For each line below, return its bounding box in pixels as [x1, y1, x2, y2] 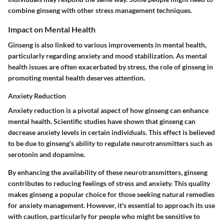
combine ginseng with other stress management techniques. [8, 6, 192, 14]
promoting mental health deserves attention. [8, 73, 145, 82]
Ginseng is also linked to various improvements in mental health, [8, 40, 206, 49]
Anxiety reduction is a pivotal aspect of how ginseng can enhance [8, 106, 208, 115]
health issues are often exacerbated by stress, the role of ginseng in [8, 62, 213, 71]
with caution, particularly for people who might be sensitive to [8, 212, 200, 221]
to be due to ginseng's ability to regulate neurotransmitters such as [8, 139, 212, 148]
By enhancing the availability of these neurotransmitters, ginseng [8, 168, 207, 177]
